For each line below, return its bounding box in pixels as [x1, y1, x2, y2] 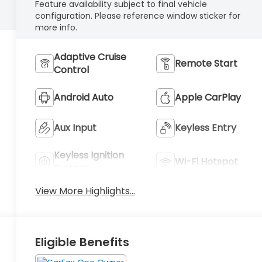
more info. [35, 21, 78, 33]
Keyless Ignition [54, 148, 125, 162]
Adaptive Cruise [54, 50, 127, 64]
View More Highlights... [35, 184, 136, 198]
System [54, 161, 89, 175]
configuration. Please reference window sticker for [35, 9, 241, 22]
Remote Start [174, 56, 237, 70]
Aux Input [54, 120, 97, 135]
